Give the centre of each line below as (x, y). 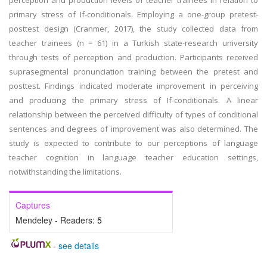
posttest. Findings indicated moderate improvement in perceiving (133, 86)
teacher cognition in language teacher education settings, (133, 157)
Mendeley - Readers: (56, 220)
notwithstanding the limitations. (65, 172)
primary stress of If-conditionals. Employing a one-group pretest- (133, 14)
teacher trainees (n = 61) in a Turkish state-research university (133, 43)
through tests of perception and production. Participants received (133, 57)
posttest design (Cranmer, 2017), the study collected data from (133, 29)
